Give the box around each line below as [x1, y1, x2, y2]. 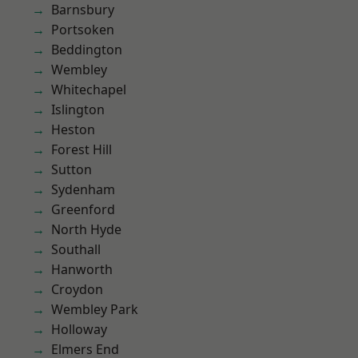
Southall [51, 241, 101, 258]
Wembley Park [51, 300, 138, 318]
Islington [51, 101, 105, 118]
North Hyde [51, 221, 121, 238]
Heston [51, 121, 95, 138]
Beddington [51, 41, 122, 58]
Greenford [51, 201, 115, 218]
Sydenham [51, 181, 115, 198]
